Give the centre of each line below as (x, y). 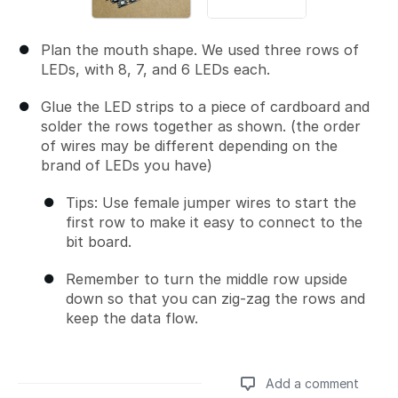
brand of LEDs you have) (127, 165)
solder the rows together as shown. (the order (201, 126)
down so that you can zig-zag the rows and (215, 298)
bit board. (99, 242)
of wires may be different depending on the (189, 146)
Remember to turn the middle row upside (207, 279)
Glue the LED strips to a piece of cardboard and (205, 107)
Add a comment (312, 383)
